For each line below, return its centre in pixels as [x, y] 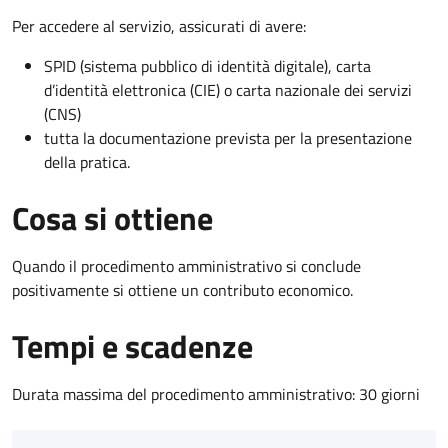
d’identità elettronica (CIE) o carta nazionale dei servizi [228, 90]
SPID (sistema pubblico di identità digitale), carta [207, 66]
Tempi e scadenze [132, 346]
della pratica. [87, 162]
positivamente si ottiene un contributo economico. [182, 290]
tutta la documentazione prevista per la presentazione [228, 138]
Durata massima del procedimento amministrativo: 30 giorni [216, 394]
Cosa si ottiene [112, 218]
